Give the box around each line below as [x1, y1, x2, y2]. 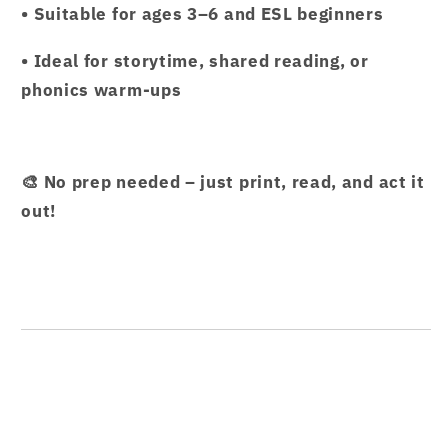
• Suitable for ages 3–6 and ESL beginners [21, 2, 384, 26]
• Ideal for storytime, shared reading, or [21, 48, 369, 72]
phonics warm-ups [21, 77, 182, 101]
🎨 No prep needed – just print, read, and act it [21, 170, 425, 194]
